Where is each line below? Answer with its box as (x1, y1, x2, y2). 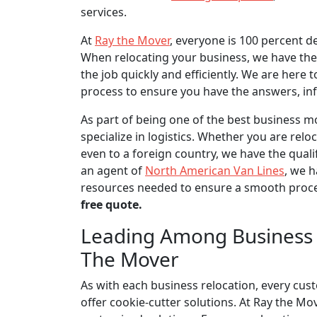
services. (81, 4, 127, 20)
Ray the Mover (95, 32, 170, 48)
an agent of (81, 162, 145, 178)
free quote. (81, 196, 142, 212)
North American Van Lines (145, 162, 284, 178)
